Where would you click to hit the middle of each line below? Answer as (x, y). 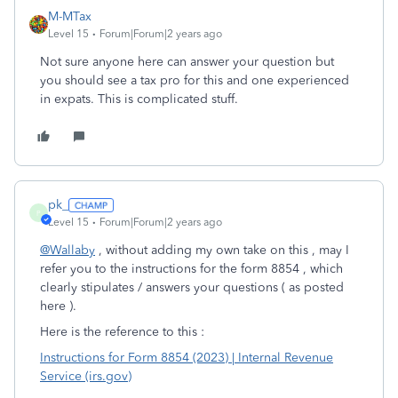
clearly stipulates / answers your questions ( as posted (192, 287)
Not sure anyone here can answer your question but (187, 62)
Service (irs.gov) (86, 376)
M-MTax (70, 16)
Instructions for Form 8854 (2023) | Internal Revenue (187, 358)
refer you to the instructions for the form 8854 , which (191, 269)
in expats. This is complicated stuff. (139, 99)
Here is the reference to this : (122, 332)
